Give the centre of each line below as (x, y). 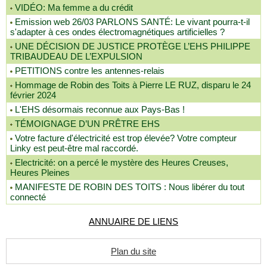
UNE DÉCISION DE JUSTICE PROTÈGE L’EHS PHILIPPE (133, 46)
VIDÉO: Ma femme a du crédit (74, 7)
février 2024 (33, 95)
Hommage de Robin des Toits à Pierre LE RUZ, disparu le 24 (133, 85)
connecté (28, 197)
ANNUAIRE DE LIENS (133, 221)
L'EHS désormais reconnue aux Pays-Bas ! (100, 109)
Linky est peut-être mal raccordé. (74, 148)
